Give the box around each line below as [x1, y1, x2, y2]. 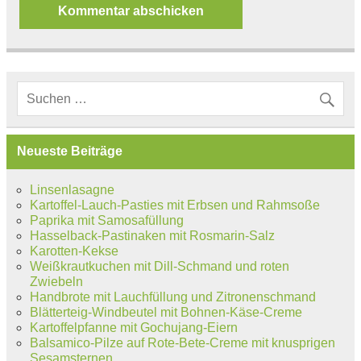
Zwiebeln [29, 274, 83, 288]
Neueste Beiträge [16, 144, 122, 159]
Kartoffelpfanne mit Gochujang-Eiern [29, 320, 238, 334]
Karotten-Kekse [29, 243, 118, 258]
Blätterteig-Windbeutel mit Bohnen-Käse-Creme [29, 305, 302, 319]
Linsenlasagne [29, 182, 114, 197]
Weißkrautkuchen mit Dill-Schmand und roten [29, 259, 289, 273]
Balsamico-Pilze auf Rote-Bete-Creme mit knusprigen [29, 335, 335, 350]
